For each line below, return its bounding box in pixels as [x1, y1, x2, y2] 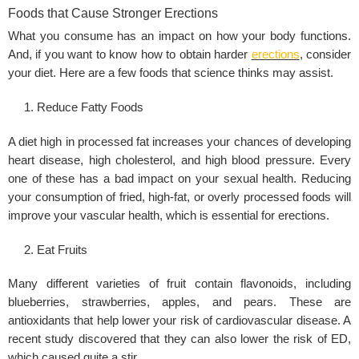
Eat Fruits [37, 243, 87, 256]
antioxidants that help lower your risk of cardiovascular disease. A [8, 314, 351, 328]
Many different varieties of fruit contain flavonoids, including [8, 277, 351, 291]
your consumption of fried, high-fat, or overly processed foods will [8, 190, 351, 204]
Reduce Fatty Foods [37, 100, 143, 114]
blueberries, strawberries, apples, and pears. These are [8, 296, 351, 309]
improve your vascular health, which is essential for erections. [8, 208, 329, 222]
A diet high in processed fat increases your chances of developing [8, 135, 351, 148]
